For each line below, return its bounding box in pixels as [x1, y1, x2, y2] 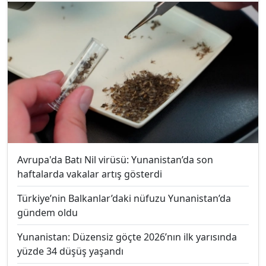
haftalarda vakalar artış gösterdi [17, 167, 162, 180]
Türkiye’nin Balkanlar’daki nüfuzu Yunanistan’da [17, 191, 231, 205]
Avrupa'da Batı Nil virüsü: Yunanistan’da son [17, 153, 213, 166]
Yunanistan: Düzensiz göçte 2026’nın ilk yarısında [17, 230, 237, 243]
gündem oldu [17, 205, 78, 219]
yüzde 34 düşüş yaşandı [17, 244, 123, 258]
